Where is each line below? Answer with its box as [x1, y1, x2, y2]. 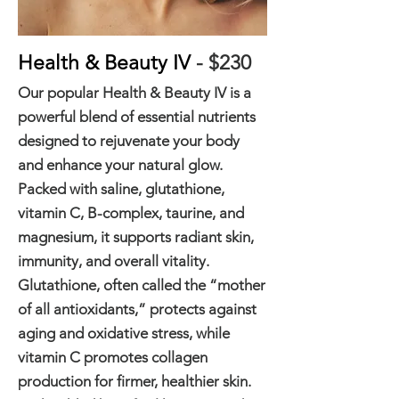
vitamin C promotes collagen [18, 348, 208, 366]
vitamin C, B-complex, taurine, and [18, 204, 244, 222]
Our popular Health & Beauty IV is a [18, 84, 251, 102]
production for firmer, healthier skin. [18, 372, 251, 390]
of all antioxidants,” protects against [18, 300, 256, 318]
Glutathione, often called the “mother [18, 276, 265, 294]
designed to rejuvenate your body [18, 132, 240, 150]
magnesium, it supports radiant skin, [18, 228, 254, 246]
